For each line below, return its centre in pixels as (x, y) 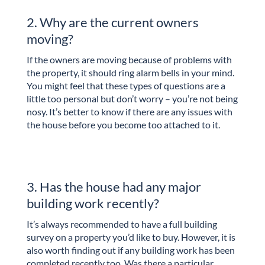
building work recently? (93, 203)
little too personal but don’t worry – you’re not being (132, 98)
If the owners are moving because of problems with (129, 59)
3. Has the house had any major (114, 187)
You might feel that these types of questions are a (126, 85)
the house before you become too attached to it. (123, 124)
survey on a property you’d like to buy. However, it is (131, 237)
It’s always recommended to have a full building (122, 224)
